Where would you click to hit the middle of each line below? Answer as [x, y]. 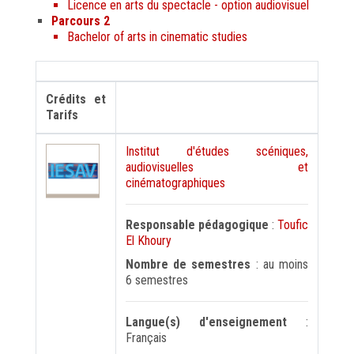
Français [146, 338]
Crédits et [76, 100]
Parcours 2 [81, 21]
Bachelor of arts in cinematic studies [157, 37]
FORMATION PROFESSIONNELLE [112, 36]
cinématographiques [175, 183]
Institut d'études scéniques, [217, 152]
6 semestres [157, 281]
